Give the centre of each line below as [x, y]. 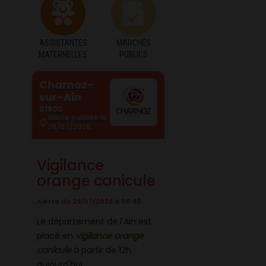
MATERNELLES [63, 54]
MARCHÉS [134, 42]
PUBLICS [134, 54]
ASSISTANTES [63, 42]
